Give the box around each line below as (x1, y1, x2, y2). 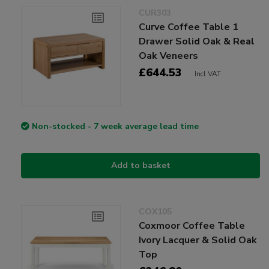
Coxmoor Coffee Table (139, 219, 246, 233)
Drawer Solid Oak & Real (139, 35, 255, 49)
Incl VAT (195, 69, 222, 79)
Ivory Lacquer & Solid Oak (139, 234, 258, 247)
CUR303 (139, 7, 172, 19)
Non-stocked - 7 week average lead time (32, 121, 199, 133)
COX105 (139, 206, 172, 218)
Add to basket (110, 160, 171, 172)
